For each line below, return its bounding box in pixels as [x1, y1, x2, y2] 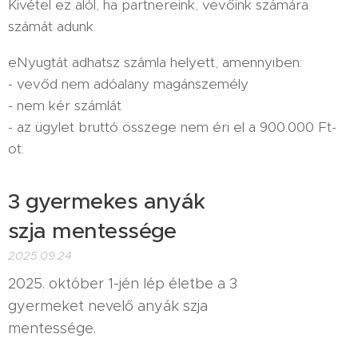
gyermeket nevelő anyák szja [8, 296, 208, 315]
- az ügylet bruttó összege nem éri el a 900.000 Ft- [8, 117, 336, 136]
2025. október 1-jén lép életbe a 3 [8, 274, 237, 292]
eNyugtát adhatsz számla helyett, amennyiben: [8, 53, 302, 71]
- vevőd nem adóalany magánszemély [8, 74, 249, 93]
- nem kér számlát [8, 96, 121, 114]
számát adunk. [8, 17, 96, 35]
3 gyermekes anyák [8, 187, 205, 215]
